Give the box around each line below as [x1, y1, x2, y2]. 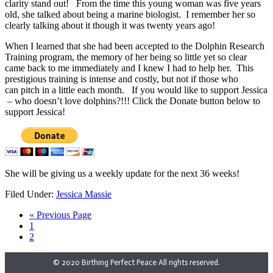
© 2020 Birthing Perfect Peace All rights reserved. [53, 257, 220, 267]
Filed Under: [5, 188, 56, 199]
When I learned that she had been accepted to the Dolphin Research [5, 40, 264, 51]
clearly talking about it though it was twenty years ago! [5, 19, 220, 30]
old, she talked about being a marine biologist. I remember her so [5, 9, 255, 19]
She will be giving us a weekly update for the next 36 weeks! [5, 168, 239, 179]
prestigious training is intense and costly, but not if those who [5, 73, 238, 84]
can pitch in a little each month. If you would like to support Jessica [5, 84, 268, 95]
